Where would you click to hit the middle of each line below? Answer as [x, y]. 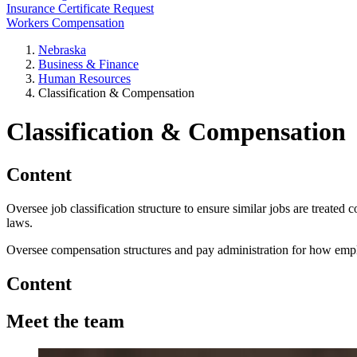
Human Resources [84, 78]
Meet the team [65, 321]
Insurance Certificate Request [80, 8]
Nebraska [62, 50]
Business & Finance [88, 64]
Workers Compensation [65, 23]
